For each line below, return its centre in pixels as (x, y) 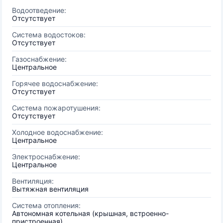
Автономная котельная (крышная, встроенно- (90, 213)
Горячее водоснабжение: (55, 83)
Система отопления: (46, 205)
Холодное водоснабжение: (57, 132)
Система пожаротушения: (56, 108)
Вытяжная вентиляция (50, 189)
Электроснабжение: (46, 157)
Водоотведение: (39, 10)
